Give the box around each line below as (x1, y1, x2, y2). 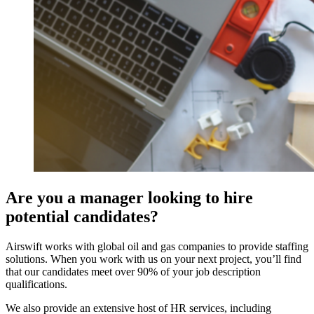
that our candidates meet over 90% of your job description (6, 265, 261, 278)
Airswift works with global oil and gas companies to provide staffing (6, 240, 308, 252)
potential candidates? (6, 207, 158, 226)
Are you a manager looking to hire (6, 188, 253, 207)
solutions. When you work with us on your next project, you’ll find (6, 252, 301, 265)
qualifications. (6, 278, 67, 290)
